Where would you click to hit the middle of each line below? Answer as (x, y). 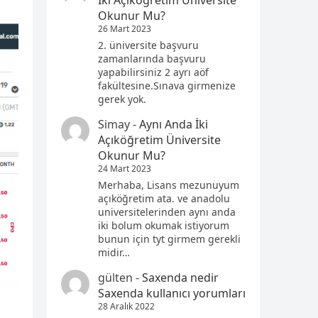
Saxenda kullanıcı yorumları (172, 294)
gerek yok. (122, 99)
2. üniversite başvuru (148, 45)
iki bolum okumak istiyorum (164, 226)
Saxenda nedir (180, 278)
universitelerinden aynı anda (167, 212)
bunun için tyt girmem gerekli (169, 239)
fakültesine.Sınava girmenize (167, 86)
